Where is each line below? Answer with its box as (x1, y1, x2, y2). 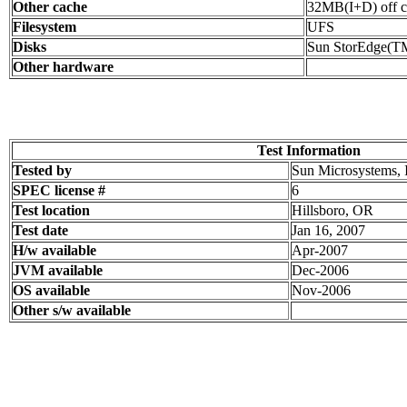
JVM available (13, 263, 103, 278)
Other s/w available (13, 303, 131, 318)
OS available (13, 283, 90, 298)
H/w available (13, 243, 96, 258)
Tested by (13, 163, 72, 178)
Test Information (257, 143, 361, 158)
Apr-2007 (292, 243, 348, 258)
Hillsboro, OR (292, 203, 373, 218)
